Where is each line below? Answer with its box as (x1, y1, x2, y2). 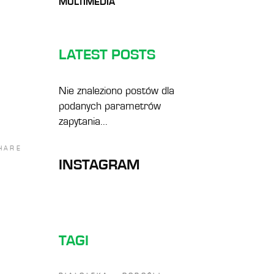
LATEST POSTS (59, 48, 155, 62)
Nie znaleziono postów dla (59, 86, 174, 97)
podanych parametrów (59, 101, 161, 112)
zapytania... (59, 116, 108, 127)
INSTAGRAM (59, 158, 140, 172)
